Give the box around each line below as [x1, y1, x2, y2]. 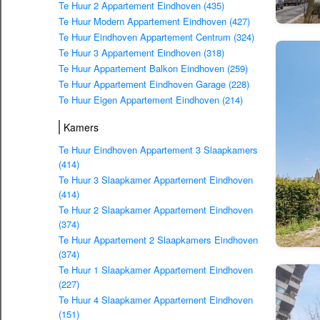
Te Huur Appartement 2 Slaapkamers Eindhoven [59, 233, 258, 247]
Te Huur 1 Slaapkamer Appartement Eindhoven [59, 263, 253, 277]
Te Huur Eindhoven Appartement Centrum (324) [59, 30, 254, 44]
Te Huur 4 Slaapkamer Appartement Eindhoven [59, 293, 253, 307]
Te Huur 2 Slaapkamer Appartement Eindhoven [59, 203, 253, 217]
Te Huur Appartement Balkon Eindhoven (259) [59, 61, 248, 76]
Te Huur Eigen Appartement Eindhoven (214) [59, 93, 243, 107]
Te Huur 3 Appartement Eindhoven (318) [59, 46, 224, 60]
